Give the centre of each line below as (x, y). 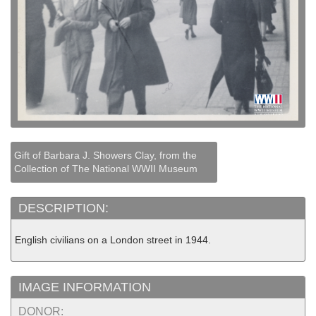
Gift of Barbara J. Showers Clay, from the (105, 156)
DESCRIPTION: (65, 208)
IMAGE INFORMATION (85, 287)
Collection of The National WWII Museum (106, 169)
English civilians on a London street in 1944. (113, 240)
